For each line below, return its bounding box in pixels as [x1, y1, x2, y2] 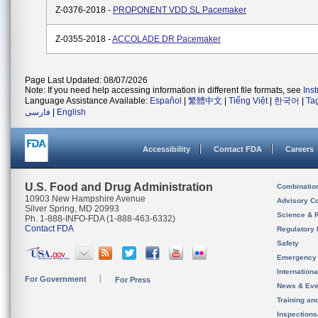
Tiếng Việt [229, 96, 268, 106]
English [57, 107, 86, 117]
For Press [115, 275, 150, 284]
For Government [25, 275, 87, 283]
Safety [277, 239, 299, 247]
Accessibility [143, 145, 190, 153]
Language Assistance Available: [25, 96, 150, 106]
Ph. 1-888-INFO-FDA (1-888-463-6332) [25, 214, 175, 224]
